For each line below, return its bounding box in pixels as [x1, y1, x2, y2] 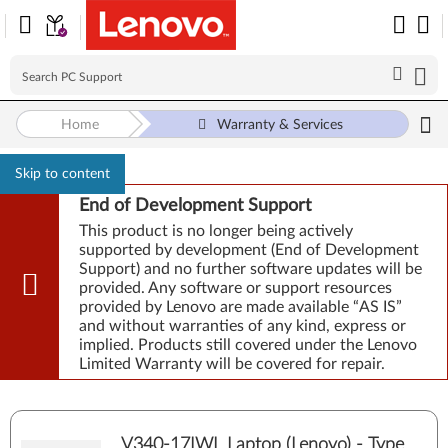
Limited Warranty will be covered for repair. [79, 356, 385, 372]
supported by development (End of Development [79, 242, 419, 258]
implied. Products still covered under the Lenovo [79, 337, 417, 353]
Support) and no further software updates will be [79, 261, 422, 277]
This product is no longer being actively [79, 223, 353, 239]
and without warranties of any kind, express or [79, 318, 406, 334]
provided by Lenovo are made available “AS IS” [79, 299, 402, 315]
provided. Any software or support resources [79, 280, 392, 296]
